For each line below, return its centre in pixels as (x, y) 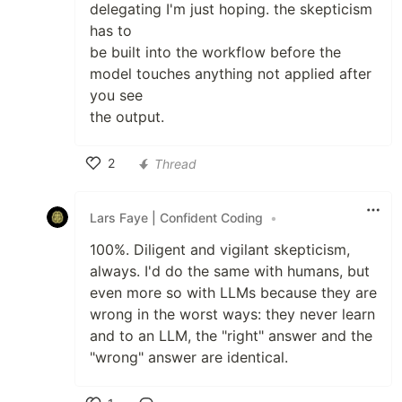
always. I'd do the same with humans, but (230, 271)
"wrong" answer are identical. (189, 358)
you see (116, 96)
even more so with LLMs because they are (233, 293)
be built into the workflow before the (215, 52)
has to (111, 31)
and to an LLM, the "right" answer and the (231, 336)
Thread (175, 163)
